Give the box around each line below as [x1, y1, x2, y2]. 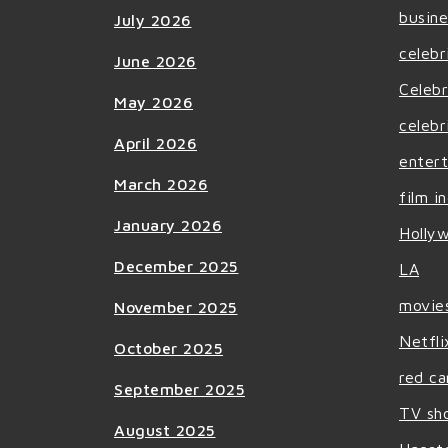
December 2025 [114, 256, 239, 275]
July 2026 [114, 10, 192, 29]
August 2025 [114, 420, 216, 439]
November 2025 [114, 297, 238, 316]
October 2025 [114, 338, 223, 357]
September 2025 [114, 379, 245, 398]
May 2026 [114, 92, 193, 111]
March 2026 [114, 174, 208, 193]
